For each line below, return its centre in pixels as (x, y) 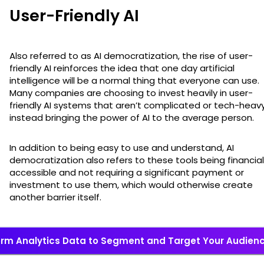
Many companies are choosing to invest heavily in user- (131, 93)
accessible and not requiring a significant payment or (127, 172)
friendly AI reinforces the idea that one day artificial (122, 68)
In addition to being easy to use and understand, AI (122, 147)
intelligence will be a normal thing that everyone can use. (134, 80)
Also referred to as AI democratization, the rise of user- (131, 55)
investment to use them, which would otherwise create (131, 184)
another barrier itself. (55, 197)
